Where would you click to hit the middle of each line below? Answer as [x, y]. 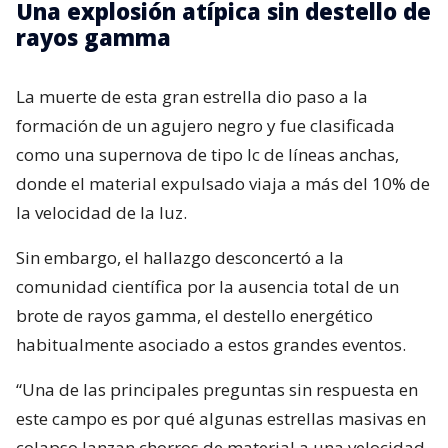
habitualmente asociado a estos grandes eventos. [211, 345]
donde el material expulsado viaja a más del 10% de [223, 184]
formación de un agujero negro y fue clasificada [205, 126]
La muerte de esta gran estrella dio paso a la [192, 97]
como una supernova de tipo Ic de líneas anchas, [207, 155]
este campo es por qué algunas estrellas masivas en [221, 419]
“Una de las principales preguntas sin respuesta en [217, 390]
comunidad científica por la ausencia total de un [207, 287]
